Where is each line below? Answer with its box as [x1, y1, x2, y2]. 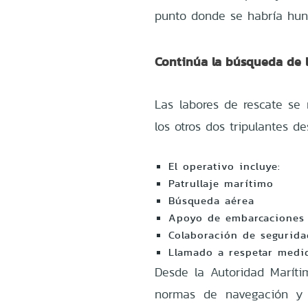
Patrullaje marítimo [168, 175, 274, 191]
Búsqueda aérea [168, 192, 255, 208]
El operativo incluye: [168, 158, 281, 174]
